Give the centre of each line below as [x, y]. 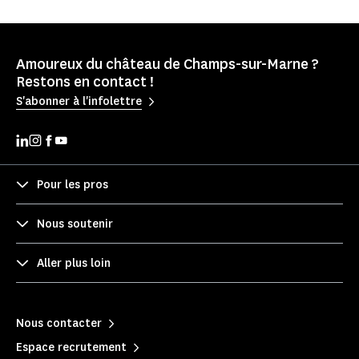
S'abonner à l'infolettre [79, 101]
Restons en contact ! [85, 82]
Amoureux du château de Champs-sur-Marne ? [167, 65]
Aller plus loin [74, 263]
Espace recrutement [71, 347]
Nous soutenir [75, 224]
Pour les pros [73, 184]
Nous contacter [59, 323]
